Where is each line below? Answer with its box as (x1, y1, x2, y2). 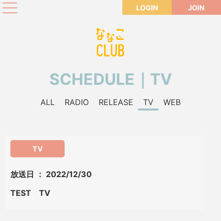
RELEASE (99, 97, 133, 107)
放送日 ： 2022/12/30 (10, 169, 92, 179)
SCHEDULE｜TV (49, 70, 172, 89)
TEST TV (10, 188, 51, 198)
